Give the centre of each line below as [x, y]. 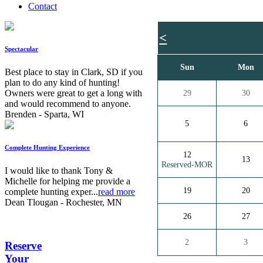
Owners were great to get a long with [73, 93]
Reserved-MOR [187, 164]
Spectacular [21, 48]
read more [117, 191]
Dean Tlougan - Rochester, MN [63, 202]
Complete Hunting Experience [47, 147]
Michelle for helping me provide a [68, 181]
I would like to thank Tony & [59, 170]
